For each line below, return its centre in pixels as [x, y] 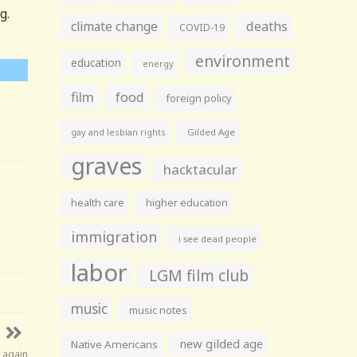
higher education [187, 203]
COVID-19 [202, 27]
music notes [159, 310]
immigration [114, 237]
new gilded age [222, 343]
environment [243, 61]
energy [159, 63]
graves [107, 165]
